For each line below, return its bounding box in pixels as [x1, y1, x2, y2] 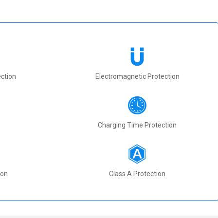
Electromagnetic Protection [95, 72, 180, 80]
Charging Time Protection [98, 121, 177, 129]
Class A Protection [109, 169, 165, 178]
